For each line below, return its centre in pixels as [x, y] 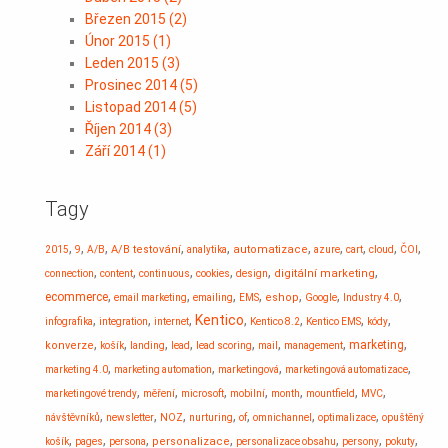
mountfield [330, 393]
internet [171, 321]
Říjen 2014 [119, 129]
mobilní [247, 393]
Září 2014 [116, 151]
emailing [213, 297]
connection [69, 273]
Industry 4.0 [371, 297]
